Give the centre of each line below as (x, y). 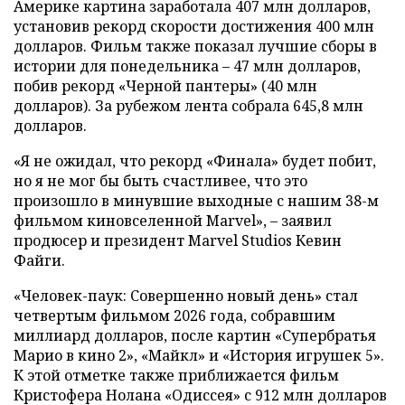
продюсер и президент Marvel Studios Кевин (178, 240)
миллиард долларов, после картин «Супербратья (195, 335)
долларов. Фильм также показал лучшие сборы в (195, 46)
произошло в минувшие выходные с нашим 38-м (196, 200)
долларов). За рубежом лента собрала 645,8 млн (188, 105)
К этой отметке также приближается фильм (176, 375)
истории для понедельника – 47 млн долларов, (187, 66)
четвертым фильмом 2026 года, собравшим (174, 315)
